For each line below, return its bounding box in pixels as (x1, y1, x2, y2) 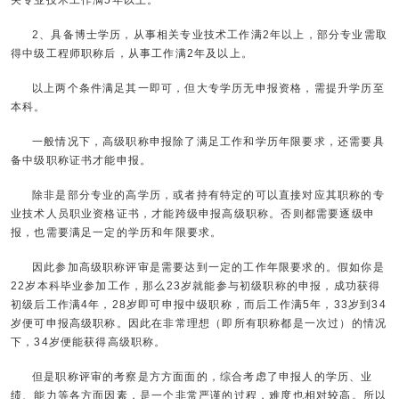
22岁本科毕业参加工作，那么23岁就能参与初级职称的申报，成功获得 (10, 280, 381, 293)
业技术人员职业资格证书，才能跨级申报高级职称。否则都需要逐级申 (10, 208, 375, 221)
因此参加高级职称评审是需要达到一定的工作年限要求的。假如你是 (31, 261, 385, 274)
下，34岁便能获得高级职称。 (10, 336, 167, 349)
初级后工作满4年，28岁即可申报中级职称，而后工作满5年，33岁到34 (10, 298, 387, 312)
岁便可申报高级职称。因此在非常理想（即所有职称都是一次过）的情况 (10, 317, 387, 330)
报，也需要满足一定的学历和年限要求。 (10, 226, 223, 240)
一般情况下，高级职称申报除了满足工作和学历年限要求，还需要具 (31, 135, 385, 149)
